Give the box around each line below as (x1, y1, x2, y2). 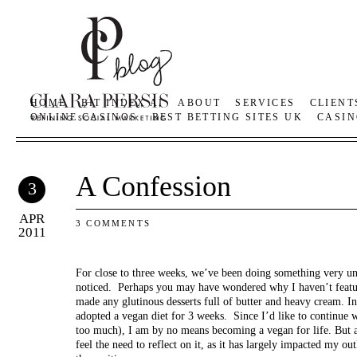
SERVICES (235, 97, 296, 108)
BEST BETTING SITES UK (151, 112, 304, 123)
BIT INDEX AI (80, 97, 164, 108)
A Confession (76, 171, 231, 202)
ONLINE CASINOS (30, 112, 138, 123)
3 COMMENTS (76, 218, 151, 228)
